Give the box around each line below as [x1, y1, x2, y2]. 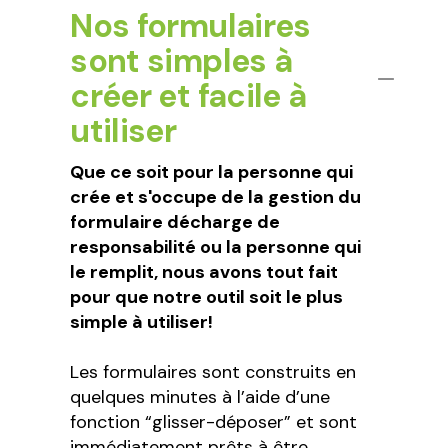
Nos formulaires [70, 5, 311, 48]
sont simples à [70, 40, 293, 83]
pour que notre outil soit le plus [70, 285, 344, 310]
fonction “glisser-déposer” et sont [70, 410, 358, 435]
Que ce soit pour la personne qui [70, 160, 354, 185]
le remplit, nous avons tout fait [70, 260, 339, 285]
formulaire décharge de [70, 210, 281, 235]
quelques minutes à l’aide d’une [70, 385, 331, 410]
